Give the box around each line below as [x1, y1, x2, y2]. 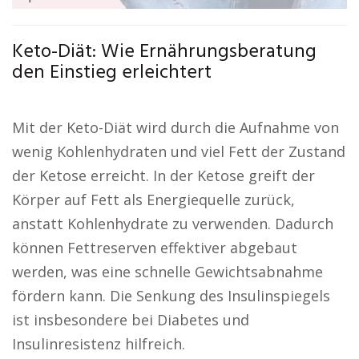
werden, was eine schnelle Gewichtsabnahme [12, 262, 323, 281]
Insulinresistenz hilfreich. [12, 334, 185, 353]
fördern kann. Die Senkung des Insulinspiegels [12, 286, 330, 305]
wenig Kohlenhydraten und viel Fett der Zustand [12, 142, 345, 161]
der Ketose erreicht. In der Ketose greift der [12, 166, 315, 185]
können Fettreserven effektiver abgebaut [12, 238, 297, 257]
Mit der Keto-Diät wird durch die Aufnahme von [12, 118, 339, 137]
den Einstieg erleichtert [12, 58, 212, 88]
